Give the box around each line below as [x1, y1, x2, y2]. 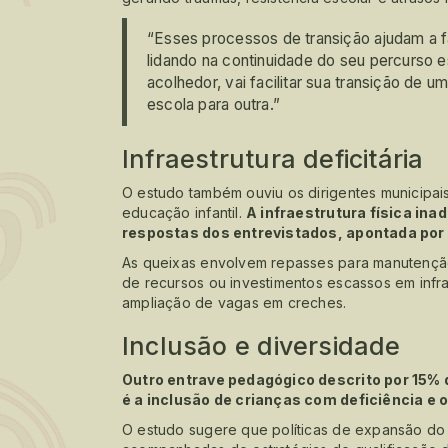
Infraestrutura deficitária [122, 143, 424, 174]
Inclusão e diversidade [122, 330, 401, 361]
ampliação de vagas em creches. [122, 293, 347, 311]
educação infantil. [122, 203, 246, 221]
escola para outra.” [147, 94, 280, 114]
